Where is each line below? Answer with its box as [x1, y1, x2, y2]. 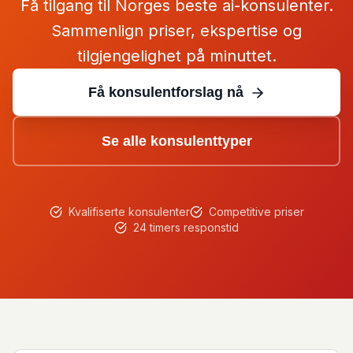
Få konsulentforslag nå [87, 84, 243, 100]
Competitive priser [208, 205, 304, 218]
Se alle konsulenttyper [101, 133, 252, 149]
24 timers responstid [133, 221, 239, 234]
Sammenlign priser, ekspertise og [51, 21, 302, 40]
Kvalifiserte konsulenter [68, 205, 190, 218]
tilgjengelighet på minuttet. [76, 46, 277, 65]
